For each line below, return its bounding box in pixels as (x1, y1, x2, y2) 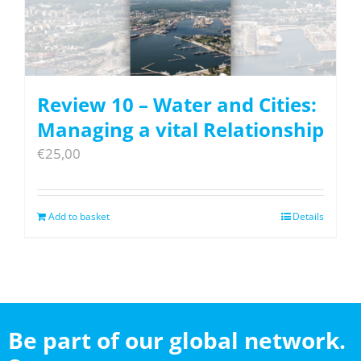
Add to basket (48, 209, 110, 223)
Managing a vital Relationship (37, 115, 324, 143)
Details (293, 209, 324, 223)
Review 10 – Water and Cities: (37, 90, 317, 118)
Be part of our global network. (7, 324, 346, 355)
